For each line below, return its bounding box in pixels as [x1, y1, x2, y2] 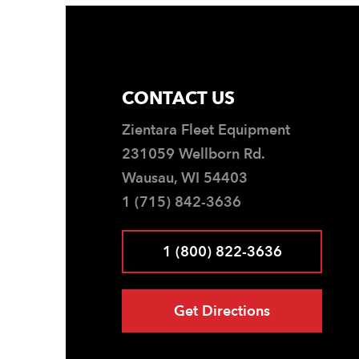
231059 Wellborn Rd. [122, 145, 265, 162]
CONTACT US [122, 87, 235, 108]
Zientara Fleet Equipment [122, 121, 290, 138]
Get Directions [174, 302, 270, 319]
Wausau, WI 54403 [122, 169, 248, 186]
